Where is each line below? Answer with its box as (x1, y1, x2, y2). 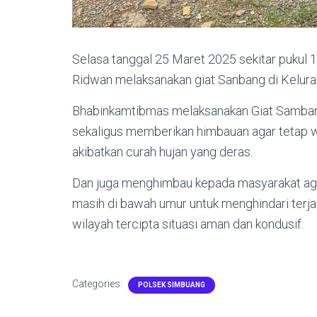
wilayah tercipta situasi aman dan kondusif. (72, 216, 304, 231)
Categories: (72, 277, 125, 289)
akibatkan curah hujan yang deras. (72, 144, 253, 159)
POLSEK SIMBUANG (138, 280, 205, 289)
